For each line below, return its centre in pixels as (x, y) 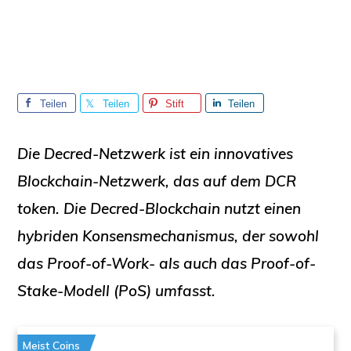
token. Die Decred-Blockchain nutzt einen (159, 208)
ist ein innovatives (232, 154)
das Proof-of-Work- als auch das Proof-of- (167, 263)
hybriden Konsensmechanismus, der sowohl (168, 236)
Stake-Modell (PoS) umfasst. (117, 291)
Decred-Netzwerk (105, 154)
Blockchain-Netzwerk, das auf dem (141, 181)
